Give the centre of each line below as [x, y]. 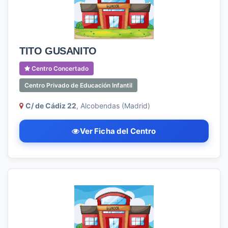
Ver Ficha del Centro [118, 131]
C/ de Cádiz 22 [51, 106]
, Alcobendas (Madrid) [113, 106]
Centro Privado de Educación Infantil [78, 85]
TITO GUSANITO [58, 51]
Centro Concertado [59, 68]
